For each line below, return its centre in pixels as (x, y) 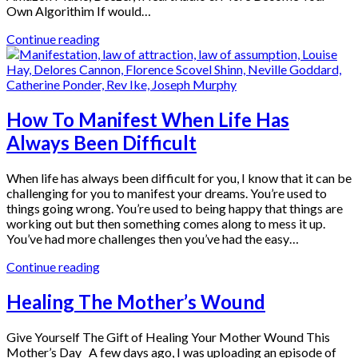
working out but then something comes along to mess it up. (166, 224)
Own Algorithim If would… (79, 11)
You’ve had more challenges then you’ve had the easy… (153, 239)
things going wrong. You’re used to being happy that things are (175, 209)
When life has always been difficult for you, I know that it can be (179, 178)
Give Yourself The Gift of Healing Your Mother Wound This (168, 336)
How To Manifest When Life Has (148, 120)
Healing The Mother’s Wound (136, 302)
